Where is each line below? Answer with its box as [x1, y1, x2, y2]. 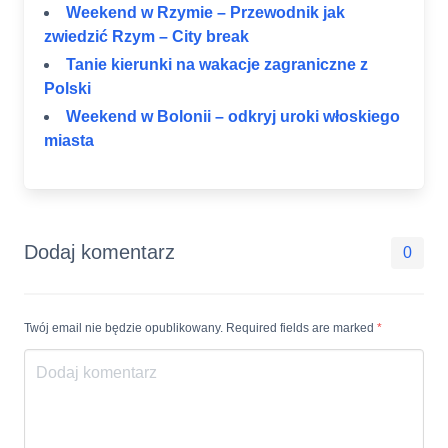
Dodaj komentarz [24, 241, 175, 264]
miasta [44, 132, 94, 150]
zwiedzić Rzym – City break [44, 28, 249, 46]
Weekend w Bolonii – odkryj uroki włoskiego [66, 108, 400, 126]
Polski [44, 80, 91, 98]
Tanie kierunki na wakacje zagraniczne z [66, 56, 368, 74]
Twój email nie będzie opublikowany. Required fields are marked [24, 321, 377, 336]
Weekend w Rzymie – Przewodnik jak [66, 4, 345, 22]
